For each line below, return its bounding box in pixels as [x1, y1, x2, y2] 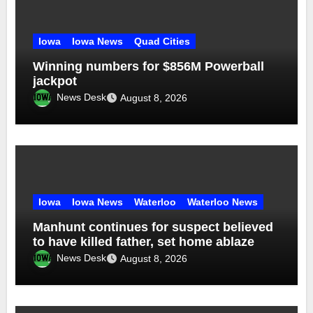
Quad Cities [134, 35, 191, 47]
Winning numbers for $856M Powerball [33, 59, 265, 73]
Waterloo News [187, 196, 259, 208]
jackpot [33, 73, 78, 88]
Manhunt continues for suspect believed [33, 219, 274, 234]
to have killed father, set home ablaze [33, 234, 255, 249]
